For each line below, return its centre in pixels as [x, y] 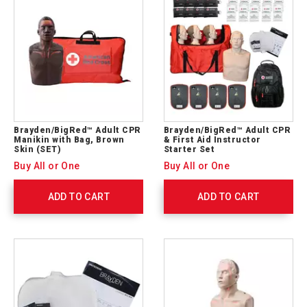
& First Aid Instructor [212, 140]
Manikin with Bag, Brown [69, 140]
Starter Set [189, 150]
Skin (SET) [37, 150]
